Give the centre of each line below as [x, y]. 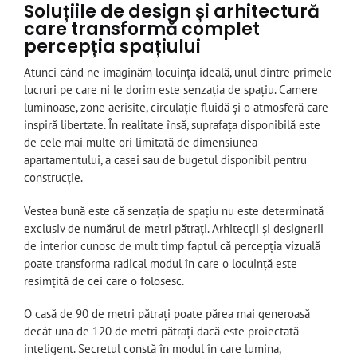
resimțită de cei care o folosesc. [104, 280]
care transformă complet [142, 29]
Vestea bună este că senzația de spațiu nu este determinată [174, 210]
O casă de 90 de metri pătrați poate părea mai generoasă [167, 314]
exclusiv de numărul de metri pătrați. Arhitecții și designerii [174, 228]
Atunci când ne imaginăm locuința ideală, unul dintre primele [178, 73]
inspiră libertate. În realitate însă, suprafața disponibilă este [172, 125]
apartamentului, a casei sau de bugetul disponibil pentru [165, 160]
